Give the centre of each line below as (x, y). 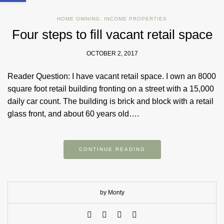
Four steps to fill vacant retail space (112, 35)
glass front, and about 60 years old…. (73, 114)
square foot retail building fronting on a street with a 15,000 (111, 89)
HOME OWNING (78, 19)
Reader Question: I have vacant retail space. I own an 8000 (112, 76)
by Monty (112, 193)
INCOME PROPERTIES (135, 19)
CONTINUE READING (112, 149)
